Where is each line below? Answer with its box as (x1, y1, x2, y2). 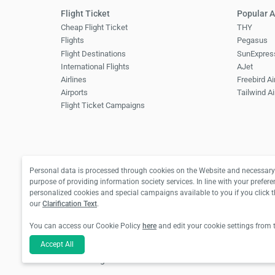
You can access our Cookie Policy (29, 221, 142, 230)
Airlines (60, 74, 87, 84)
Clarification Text (42, 199, 97, 208)
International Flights (60, 61, 130, 71)
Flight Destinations (60, 48, 126, 58)
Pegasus (237, 36, 268, 45)
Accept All (41, 240, 74, 249)
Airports (60, 88, 88, 98)
